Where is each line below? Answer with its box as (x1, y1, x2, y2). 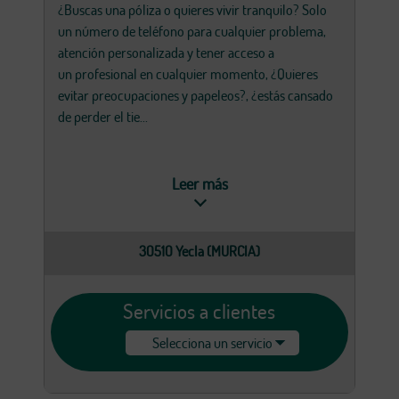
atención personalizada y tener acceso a (58, 44, 274, 62)
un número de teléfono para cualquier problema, (58, 22, 326, 41)
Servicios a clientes (123, 297, 276, 325)
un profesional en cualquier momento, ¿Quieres (58, 65, 318, 84)
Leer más (171, 174, 228, 194)
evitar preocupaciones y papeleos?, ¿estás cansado (58, 86, 333, 105)
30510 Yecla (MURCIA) (139, 241, 260, 261)
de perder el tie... (58, 108, 148, 126)
